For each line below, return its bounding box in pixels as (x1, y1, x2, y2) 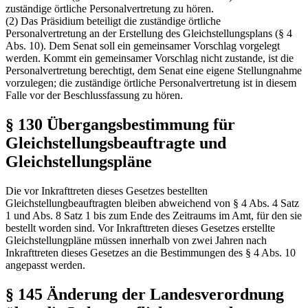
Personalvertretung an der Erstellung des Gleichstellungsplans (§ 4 (5, 27, 292, 40)
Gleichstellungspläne (5, 153, 152, 171)
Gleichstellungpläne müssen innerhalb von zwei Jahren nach (5, 234, 267, 247)
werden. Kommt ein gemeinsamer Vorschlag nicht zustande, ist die (5, 52, 294, 65)
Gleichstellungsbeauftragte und (5, 134, 226, 153)
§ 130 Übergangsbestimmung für (5, 115, 235, 134)
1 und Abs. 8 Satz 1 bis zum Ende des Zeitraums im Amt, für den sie (5, 210, 302, 222)
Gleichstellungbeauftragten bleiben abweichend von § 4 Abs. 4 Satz (5, 197, 299, 210)
